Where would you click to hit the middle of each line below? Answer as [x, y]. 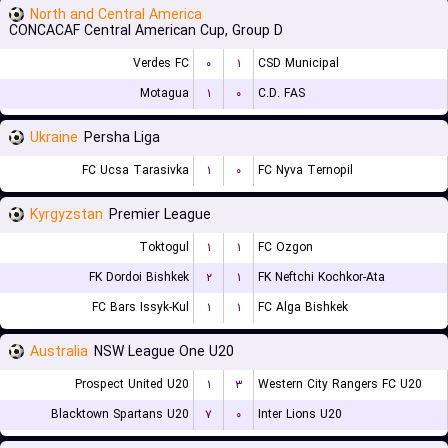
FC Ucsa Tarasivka [135, 170]
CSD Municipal [298, 63]
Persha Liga [122, 138]
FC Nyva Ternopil [305, 170]
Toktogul [164, 247]
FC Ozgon [285, 247]
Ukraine [54, 138]
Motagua [164, 93]
